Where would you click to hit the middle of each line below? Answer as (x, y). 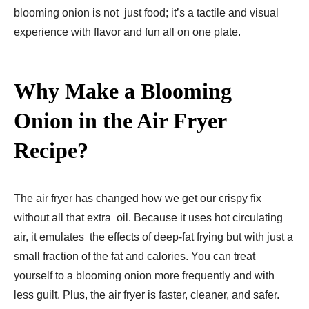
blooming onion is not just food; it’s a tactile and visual (146, 13)
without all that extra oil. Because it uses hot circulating (148, 218)
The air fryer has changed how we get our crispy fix (138, 199)
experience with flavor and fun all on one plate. (127, 32)
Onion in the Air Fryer (120, 121)
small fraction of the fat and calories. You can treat (134, 257)
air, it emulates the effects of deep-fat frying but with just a (153, 237)
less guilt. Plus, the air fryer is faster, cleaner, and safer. (147, 295)
